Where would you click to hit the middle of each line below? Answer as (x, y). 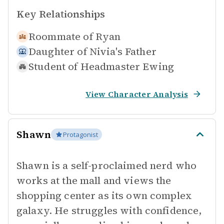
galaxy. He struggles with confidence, (109, 210)
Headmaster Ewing (127, 66)
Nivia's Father (123, 51)
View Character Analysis (137, 94)
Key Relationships (61, 14)
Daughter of (58, 51)
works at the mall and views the (94, 180)
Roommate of (61, 36)
